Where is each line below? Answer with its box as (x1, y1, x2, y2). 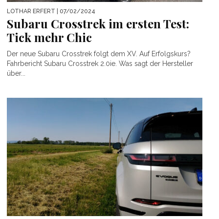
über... (7, 69, 25, 78)
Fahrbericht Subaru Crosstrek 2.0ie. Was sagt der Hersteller (7, 60, 193, 68)
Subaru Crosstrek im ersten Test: (7, 16, 189, 32)
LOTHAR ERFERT (7, 8, 55, 15)
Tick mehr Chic (7, 29, 92, 45)
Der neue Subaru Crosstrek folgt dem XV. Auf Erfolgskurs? (7, 50, 191, 58)
